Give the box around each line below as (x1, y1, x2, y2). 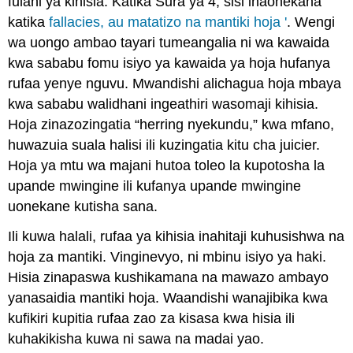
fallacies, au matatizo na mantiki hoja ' (49, 13, 288, 30)
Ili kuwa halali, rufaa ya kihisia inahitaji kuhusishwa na (8, 229, 345, 245)
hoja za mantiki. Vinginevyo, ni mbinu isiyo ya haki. (8, 249, 327, 266)
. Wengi (287, 13, 336, 30)
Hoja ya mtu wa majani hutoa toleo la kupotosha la (8, 157, 325, 173)
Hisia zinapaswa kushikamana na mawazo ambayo (8, 269, 329, 286)
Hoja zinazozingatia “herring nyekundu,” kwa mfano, (8, 116, 335, 132)
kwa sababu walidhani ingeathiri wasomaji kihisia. (8, 95, 319, 112)
